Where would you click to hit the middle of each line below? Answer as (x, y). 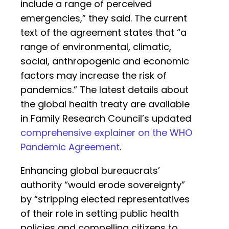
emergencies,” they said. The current (104, 18)
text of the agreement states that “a (104, 33)
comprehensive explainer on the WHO (106, 133)
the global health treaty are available (105, 104)
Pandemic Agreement (70, 147)
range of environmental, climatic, (96, 47)
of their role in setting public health (100, 214)
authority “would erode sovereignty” (103, 185)
